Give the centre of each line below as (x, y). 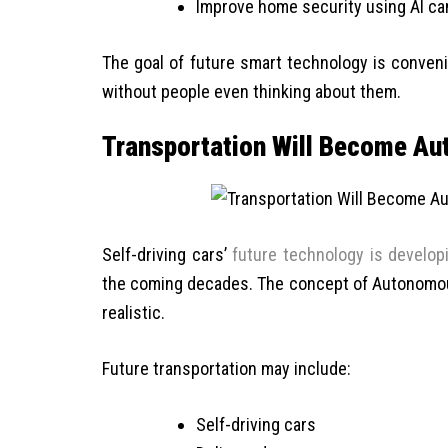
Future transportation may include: (226, 369)
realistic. (133, 313)
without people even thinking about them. (251, 91)
